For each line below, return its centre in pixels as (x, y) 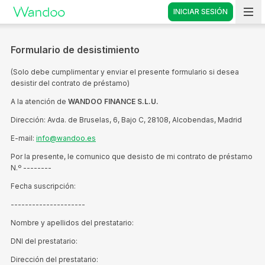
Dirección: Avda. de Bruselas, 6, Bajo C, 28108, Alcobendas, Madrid (126, 120)
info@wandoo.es (66, 138)
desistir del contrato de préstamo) (70, 83)
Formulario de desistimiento (75, 50)
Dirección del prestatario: (54, 259)
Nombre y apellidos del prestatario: (72, 223)
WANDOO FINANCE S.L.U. (113, 101)
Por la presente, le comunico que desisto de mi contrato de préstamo (132, 156)
